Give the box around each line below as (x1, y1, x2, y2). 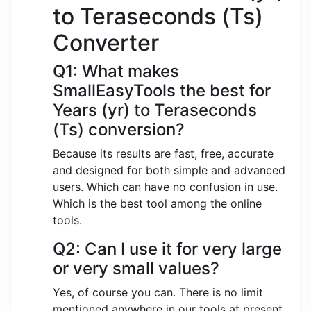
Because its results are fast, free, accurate (53, 146, 274, 161)
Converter (53, 29, 159, 57)
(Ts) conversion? (53, 119, 185, 140)
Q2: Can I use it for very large (53, 239, 282, 260)
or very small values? (53, 258, 219, 279)
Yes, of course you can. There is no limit (53, 285, 263, 300)
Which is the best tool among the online (53, 196, 262, 211)
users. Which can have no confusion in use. (53, 180, 278, 194)
